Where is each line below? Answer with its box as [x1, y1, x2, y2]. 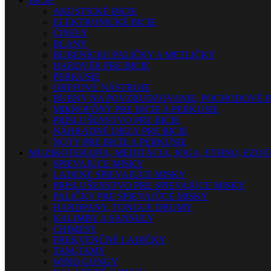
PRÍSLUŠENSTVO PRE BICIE [53, 115, 180, 125]
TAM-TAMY [53, 246, 106, 256]
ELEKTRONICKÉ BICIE [53, 17, 157, 27]
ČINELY [53, 28, 88, 38]
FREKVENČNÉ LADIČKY [53, 235, 166, 245]
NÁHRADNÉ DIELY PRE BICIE [53, 126, 188, 136]
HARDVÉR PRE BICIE [53, 60, 150, 71]
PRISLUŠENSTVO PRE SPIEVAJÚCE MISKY [53, 180, 246, 191]
